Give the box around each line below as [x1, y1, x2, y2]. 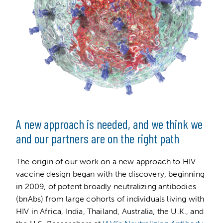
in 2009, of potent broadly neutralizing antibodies [16, 181, 196, 191]
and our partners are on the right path [16, 130, 182, 146]
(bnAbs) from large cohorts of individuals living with [16, 194, 205, 204]
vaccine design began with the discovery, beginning [16, 169, 205, 179]
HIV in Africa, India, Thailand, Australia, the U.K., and [16, 206, 204, 216]
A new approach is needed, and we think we [16, 115, 203, 131]
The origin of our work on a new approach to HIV [16, 156, 196, 166]
